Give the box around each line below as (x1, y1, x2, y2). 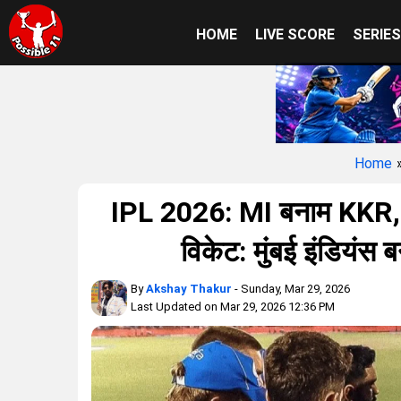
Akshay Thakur (146, 282, 232, 295)
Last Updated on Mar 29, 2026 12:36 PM (131, 300, 335, 313)
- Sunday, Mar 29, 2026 (232, 282, 350, 295)
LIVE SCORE (255, 26, 335, 43)
